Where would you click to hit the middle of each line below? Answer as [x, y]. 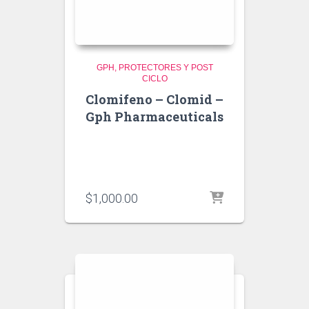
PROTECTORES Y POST [166, 68]
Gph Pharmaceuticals [154, 117]
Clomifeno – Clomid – [154, 99]
